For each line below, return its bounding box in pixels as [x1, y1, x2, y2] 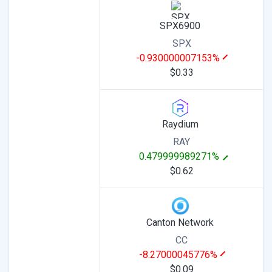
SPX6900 [160, 20, 200, 32]
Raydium [161, 118, 199, 130]
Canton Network [146, 217, 214, 228]
